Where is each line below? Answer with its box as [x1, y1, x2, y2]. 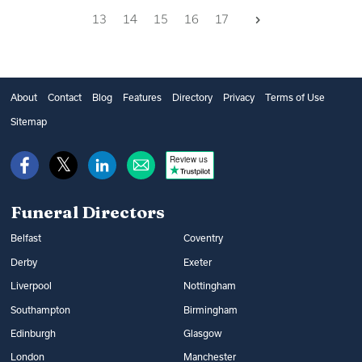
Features [122, 92, 162, 103]
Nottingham [183, 280, 237, 292]
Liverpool [10, 280, 52, 292]
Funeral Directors [10, 201, 165, 222]
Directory [171, 92, 213, 103]
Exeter [183, 256, 213, 267]
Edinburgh [10, 327, 56, 339]
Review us [169, 154, 208, 166]
